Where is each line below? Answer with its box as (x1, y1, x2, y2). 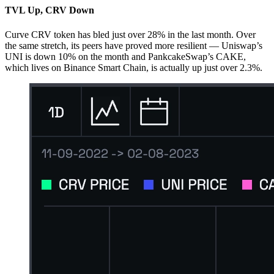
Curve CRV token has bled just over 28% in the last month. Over (5, 29, 256, 40)
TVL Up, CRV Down (5, 5, 94, 16)
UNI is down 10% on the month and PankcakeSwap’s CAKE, (5, 51, 246, 62)
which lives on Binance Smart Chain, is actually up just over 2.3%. (5, 62, 262, 73)
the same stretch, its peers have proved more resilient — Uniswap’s (5, 40, 262, 51)
